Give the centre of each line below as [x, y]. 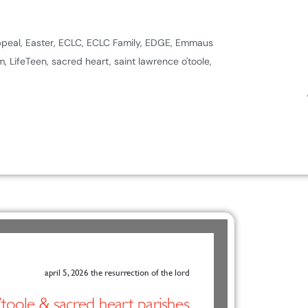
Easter [40, 43]
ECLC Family [113, 43]
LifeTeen [28, 62]
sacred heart [80, 62]
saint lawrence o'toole [162, 62]
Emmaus [194, 43]
